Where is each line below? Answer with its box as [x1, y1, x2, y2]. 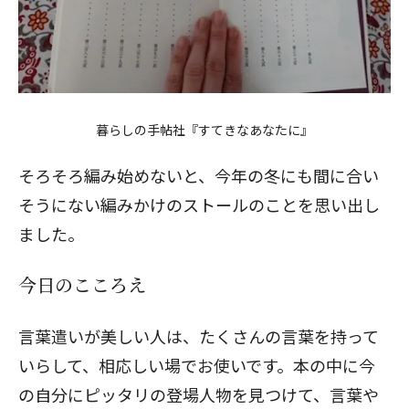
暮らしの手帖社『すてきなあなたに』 [96, 121, 313, 139]
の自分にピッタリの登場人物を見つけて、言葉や [18, 383, 379, 406]
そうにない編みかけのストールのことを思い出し [18, 193, 380, 216]
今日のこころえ [18, 271, 146, 298]
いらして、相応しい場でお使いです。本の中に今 [18, 353, 375, 377]
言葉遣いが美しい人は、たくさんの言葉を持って [18, 324, 379, 348]
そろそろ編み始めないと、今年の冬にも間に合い [18, 163, 379, 187]
